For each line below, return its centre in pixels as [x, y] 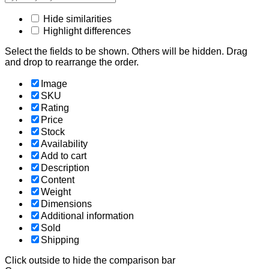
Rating [55, 108]
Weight [56, 192]
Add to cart [64, 156]
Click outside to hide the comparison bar [90, 261]
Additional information [87, 216]
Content [58, 180]
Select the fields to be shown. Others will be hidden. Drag [126, 52]
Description [65, 168]
